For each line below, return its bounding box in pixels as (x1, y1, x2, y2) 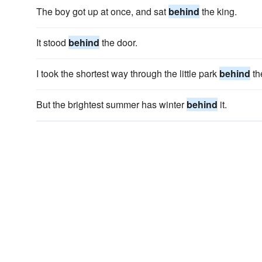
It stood (36, 36, 68, 49)
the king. (199, 5, 237, 18)
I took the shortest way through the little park (36, 67, 219, 80)
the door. (99, 36, 137, 49)
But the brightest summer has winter (36, 98, 187, 111)
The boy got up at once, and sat (36, 5, 168, 18)
